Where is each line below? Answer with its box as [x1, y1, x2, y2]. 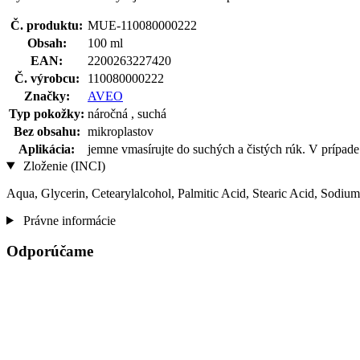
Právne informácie [19, 213, 116, 227]
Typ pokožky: [9, 106, 84, 121]
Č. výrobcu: [14, 71, 80, 85]
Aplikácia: [18, 141, 75, 156]
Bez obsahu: [13, 124, 80, 138]
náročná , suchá [88, 106, 166, 121]
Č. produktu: [10, 18, 83, 32]
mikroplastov [88, 124, 153, 138]
